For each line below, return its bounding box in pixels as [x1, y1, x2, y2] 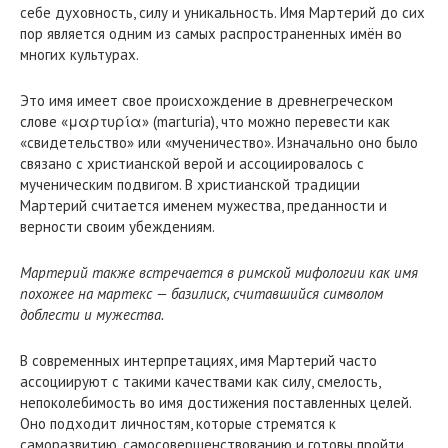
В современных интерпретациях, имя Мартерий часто [20, 351, 377, 370]
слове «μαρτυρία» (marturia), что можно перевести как [20, 112, 390, 131]
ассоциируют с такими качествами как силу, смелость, [20, 372, 380, 391]
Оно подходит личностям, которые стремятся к [20, 414, 336, 433]
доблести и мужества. [20, 305, 164, 324]
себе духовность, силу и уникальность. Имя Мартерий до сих [20, 3, 425, 22]
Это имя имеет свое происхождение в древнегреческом [20, 91, 393, 110]
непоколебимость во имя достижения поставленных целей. [20, 393, 411, 412]
